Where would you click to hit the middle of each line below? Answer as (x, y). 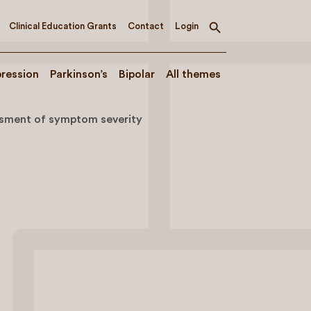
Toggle (232, 32)
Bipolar (137, 74)
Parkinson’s (79, 74)
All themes (193, 74)
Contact (146, 26)
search (232, 43)
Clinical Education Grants (63, 26)
